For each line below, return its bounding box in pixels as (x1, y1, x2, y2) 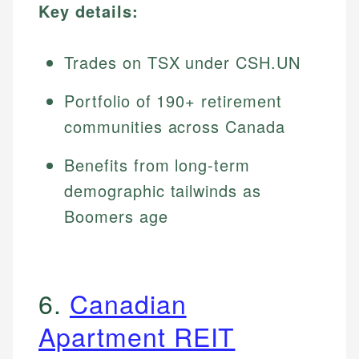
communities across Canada (64, 115, 286, 139)
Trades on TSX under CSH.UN (64, 50, 301, 75)
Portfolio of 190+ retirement (64, 89, 282, 113)
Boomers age (64, 204, 168, 228)
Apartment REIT (38, 317, 236, 355)
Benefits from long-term (64, 153, 251, 177)
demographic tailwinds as (64, 179, 262, 203)
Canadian (69, 284, 187, 322)
